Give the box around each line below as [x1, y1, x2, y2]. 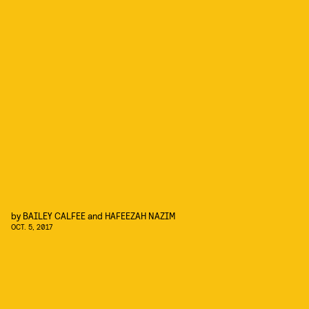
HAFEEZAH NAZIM [105, 210, 175, 221]
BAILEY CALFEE [23, 210, 86, 221]
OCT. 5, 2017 [11, 222, 52, 231]
